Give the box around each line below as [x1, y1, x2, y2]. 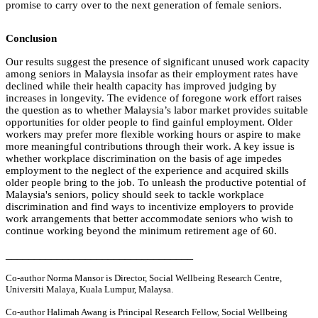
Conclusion [6, 33, 57, 45]
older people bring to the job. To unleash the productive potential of [6, 177, 306, 189]
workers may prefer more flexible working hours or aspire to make [6, 128, 301, 141]
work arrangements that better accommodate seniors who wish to [6, 213, 293, 225]
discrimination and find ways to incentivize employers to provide [6, 201, 294, 213]
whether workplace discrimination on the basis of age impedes [6, 153, 282, 165]
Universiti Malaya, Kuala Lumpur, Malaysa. [6, 284, 173, 295]
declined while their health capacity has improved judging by [6, 80, 277, 92]
